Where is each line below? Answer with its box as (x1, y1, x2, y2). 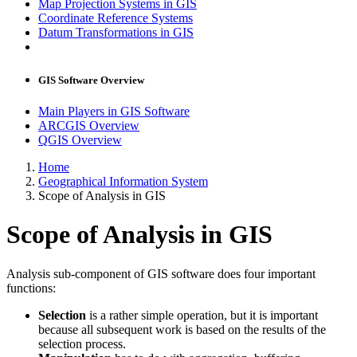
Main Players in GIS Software (38, 104, 190, 118)
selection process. (38, 336, 126, 351)
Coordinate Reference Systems (38, 11, 193, 25)
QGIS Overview (38, 132, 122, 147)
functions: (6, 280, 56, 295)
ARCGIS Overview (38, 118, 139, 132)
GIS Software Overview (38, 73, 144, 86)
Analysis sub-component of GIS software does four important (6, 266, 316, 280)
